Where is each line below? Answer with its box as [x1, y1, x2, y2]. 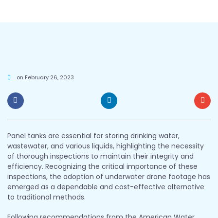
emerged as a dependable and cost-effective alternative [7, 182, 204, 192]
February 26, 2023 [23, 73, 74, 81]
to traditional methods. [7, 192, 86, 202]
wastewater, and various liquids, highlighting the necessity [7, 141, 204, 151]
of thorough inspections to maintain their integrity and [7, 151, 194, 161]
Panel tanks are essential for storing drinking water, [7, 130, 180, 141]
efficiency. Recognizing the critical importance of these [7, 161, 198, 171]
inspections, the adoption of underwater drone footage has [7, 171, 210, 182]
